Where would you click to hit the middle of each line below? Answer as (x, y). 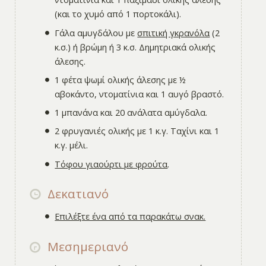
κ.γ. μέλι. (72, 145)
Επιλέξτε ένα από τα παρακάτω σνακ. (130, 216)
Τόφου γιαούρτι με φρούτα (111, 164)
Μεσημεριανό (86, 246)
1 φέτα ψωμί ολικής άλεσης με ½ (121, 79)
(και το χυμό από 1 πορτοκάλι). (118, 14)
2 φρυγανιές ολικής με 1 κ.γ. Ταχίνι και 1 (137, 131)
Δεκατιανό (76, 194)
